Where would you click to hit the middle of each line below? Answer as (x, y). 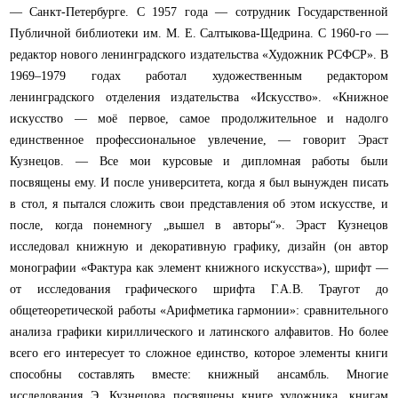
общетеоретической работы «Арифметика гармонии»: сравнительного (199, 311)
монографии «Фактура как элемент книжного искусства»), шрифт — (199, 268)
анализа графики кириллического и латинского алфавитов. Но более (199, 332)
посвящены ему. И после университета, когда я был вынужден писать (199, 183)
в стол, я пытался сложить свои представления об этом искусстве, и (199, 204)
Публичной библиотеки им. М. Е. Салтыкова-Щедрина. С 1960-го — (199, 34)
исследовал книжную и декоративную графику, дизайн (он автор (199, 247)
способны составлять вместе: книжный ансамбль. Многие (199, 375)
